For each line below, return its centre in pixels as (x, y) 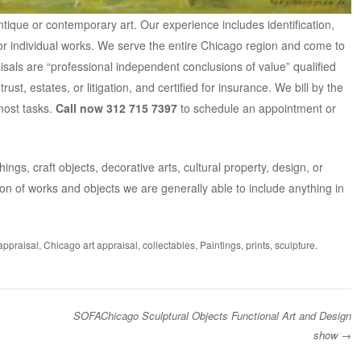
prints (257, 244)
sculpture (295, 244)
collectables (168, 244)
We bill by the (307, 87)
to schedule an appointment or (256, 108)
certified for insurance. (214, 87)
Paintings (220, 244)
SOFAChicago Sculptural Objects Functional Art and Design (213, 315)
